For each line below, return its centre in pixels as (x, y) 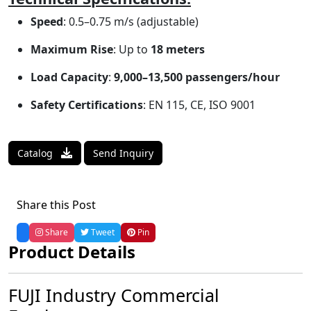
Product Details (72, 252)
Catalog (36, 153)
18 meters (178, 49)
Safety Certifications (87, 105)
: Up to (132, 49)
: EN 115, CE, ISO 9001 (199, 105)
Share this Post (56, 205)
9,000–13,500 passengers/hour (197, 77)
